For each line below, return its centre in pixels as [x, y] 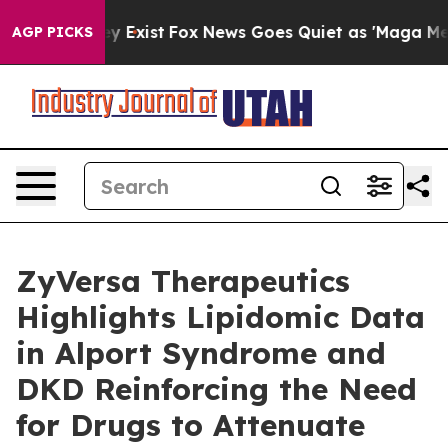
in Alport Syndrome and [201, 353]
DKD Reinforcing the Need [216, 389]
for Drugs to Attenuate [190, 425]
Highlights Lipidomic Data [220, 317]
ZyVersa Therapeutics [183, 281]
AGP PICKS [52, 32]
